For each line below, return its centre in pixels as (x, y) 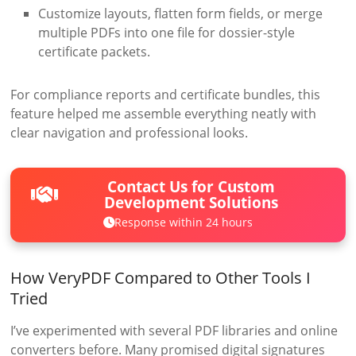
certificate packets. (95, 52)
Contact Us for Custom (192, 187)
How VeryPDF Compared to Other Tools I (161, 277)
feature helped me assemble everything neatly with (164, 114)
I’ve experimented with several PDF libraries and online (174, 330)
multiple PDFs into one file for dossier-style (167, 33)
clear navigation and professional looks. (130, 133)
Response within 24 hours (183, 222)
